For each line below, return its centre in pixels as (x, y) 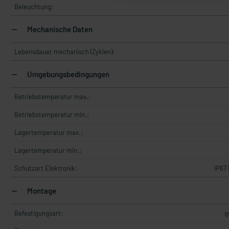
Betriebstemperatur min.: (52, 114)
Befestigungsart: (39, 213)
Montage (41, 191)
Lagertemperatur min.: (48, 150)
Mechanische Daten (59, 29)
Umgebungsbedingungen (67, 74)
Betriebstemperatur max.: (52, 97)
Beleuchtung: (34, 7)
